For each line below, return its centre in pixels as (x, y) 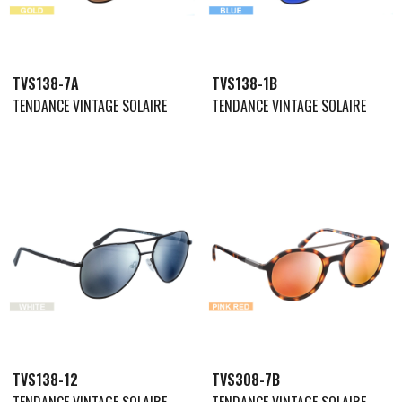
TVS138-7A (46, 83)
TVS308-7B (245, 379)
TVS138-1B (244, 83)
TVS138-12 (45, 379)
